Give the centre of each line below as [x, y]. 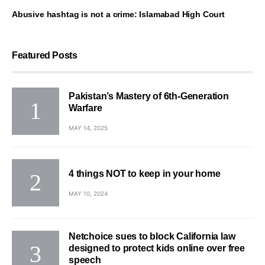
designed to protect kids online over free [157, 248]
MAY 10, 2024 [88, 193]
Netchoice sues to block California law [152, 236]
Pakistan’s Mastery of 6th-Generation [149, 96]
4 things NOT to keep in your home [145, 173]
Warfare [85, 108]
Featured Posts [45, 55]
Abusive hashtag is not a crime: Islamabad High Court [118, 14]
